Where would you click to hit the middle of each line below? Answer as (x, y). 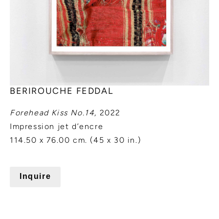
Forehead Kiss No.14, (53, 113)
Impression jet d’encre (57, 127)
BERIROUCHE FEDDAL (62, 91)
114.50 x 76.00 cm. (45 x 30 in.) (76, 140)
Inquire (35, 176)
